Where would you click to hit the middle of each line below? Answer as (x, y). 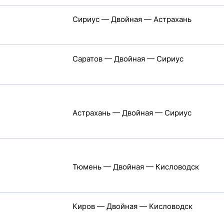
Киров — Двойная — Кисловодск (132, 206)
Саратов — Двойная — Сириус (128, 59)
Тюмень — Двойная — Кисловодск (135, 167)
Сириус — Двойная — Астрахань (132, 19)
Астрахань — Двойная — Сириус (132, 113)
